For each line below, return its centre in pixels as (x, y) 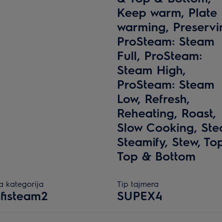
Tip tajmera (138, 184)
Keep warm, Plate (167, 12)
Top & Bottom (156, 156)
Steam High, (151, 69)
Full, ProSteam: (160, 55)
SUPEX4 (140, 195)
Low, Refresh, (153, 98)
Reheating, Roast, (166, 112)
